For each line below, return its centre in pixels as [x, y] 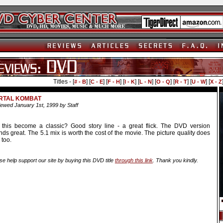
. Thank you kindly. [175, 160]
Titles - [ [63, 81]
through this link [134, 160]
